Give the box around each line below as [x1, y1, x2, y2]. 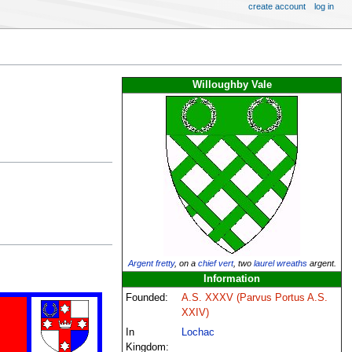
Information [203, 273, 261, 284]
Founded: [126, 291, 169, 303]
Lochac [181, 326, 215, 338]
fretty [155, 258, 174, 268]
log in [314, 2, 335, 11]
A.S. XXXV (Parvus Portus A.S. [181, 291, 328, 303]
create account [247, 2, 306, 11]
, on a [174, 258, 198, 268]
